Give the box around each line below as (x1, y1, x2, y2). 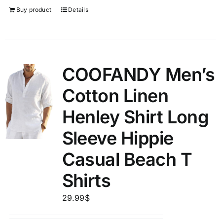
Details (68, 6, 88, 13)
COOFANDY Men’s (62, 64, 215, 85)
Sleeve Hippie (62, 127, 174, 149)
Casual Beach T (62, 148, 192, 170)
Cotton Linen (62, 85, 169, 107)
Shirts (62, 170, 111, 191)
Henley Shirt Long (62, 106, 209, 128)
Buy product (16, 6, 52, 13)
